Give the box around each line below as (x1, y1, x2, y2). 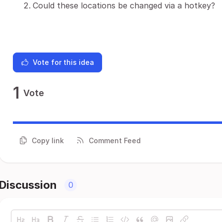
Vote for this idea (33, 58, 94, 66)
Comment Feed (89, 136, 141, 145)
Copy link (32, 136, 64, 145)
